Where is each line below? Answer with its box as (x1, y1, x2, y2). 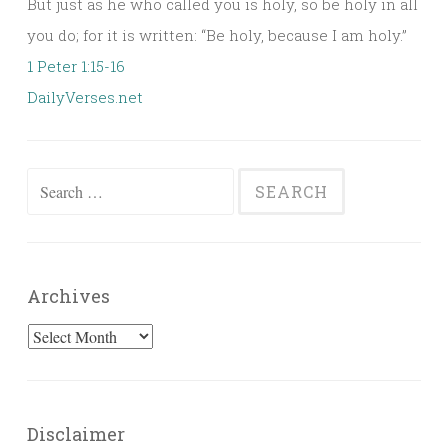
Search (26, 171, 76, 192)
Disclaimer (27, 421, 125, 446)
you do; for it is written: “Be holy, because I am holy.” (27, 24, 407, 45)
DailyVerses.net (27, 86, 143, 107)
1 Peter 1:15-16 (27, 55, 125, 76)
